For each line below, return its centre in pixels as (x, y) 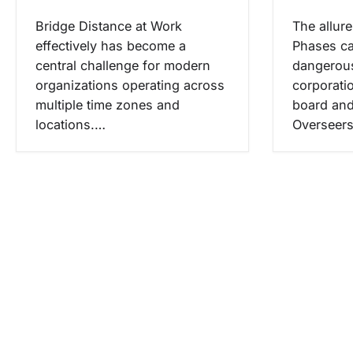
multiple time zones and (108, 105)
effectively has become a (111, 46)
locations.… (71, 125)
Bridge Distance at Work (109, 26)
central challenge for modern (123, 66)
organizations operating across (130, 85)
